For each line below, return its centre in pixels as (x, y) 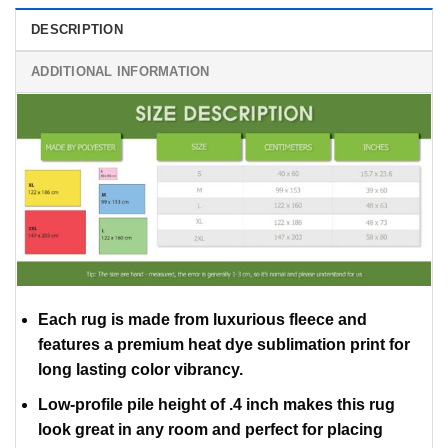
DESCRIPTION (77, 29)
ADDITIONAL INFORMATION (120, 71)
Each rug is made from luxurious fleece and (202, 320)
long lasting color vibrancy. (140, 370)
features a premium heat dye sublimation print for (223, 345)
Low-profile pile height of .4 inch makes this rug (216, 404)
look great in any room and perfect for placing (210, 429)
